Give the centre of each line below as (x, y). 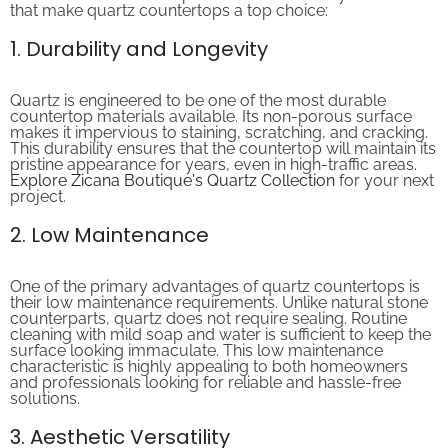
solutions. (45, 382)
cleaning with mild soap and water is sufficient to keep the (220, 318)
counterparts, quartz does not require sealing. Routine (208, 302)
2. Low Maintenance (109, 218)
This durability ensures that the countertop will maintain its (223, 132)
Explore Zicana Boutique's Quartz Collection (172, 164)
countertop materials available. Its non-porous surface (211, 100)
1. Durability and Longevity (139, 32)
